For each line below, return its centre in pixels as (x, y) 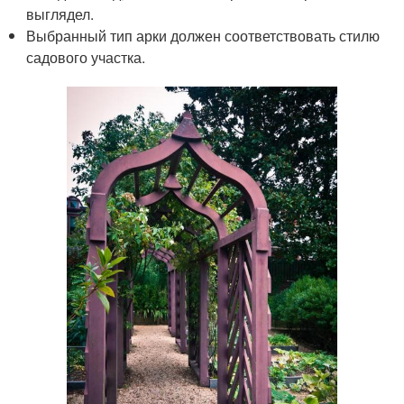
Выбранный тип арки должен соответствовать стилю (203, 36)
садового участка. (86, 58)
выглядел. (60, 14)
